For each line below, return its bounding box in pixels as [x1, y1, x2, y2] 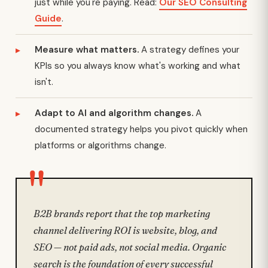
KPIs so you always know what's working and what [35, 60, 240, 72]
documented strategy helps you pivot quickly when [35, 123, 248, 135]
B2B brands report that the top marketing [33, 208, 210, 220]
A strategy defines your [139, 44, 239, 56]
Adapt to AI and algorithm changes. [35, 107, 193, 119]
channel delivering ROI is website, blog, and [33, 224, 217, 236]
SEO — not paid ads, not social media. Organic [33, 241, 226, 253]
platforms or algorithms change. [35, 139, 166, 151]
